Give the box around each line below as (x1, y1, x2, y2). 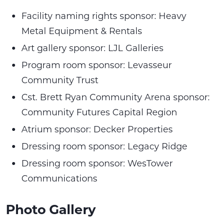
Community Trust (21, 74, 98, 86)
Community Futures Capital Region (21, 106, 177, 118)
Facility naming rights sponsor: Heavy (21, 10, 186, 22)
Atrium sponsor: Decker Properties (21, 123, 173, 135)
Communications (21, 172, 97, 184)
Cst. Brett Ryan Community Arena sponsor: (21, 91, 210, 103)
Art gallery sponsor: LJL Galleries (21, 42, 163, 54)
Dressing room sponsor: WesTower (21, 157, 173, 169)
